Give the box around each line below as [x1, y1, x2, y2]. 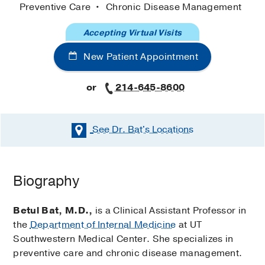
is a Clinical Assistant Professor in [92, 203, 247, 217]
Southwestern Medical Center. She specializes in [13, 232, 234, 245]
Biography [13, 171, 80, 190]
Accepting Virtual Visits [83, 27, 182, 39]
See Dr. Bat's [92, 123, 150, 137]
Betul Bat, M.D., [13, 203, 93, 217]
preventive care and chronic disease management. [13, 246, 243, 260]
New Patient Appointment [81, 50, 198, 64]
